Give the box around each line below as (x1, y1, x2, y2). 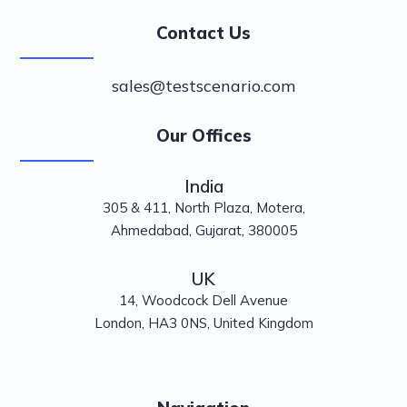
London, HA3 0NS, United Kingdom (94, 313, 313, 332)
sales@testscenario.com (112, 74, 295, 96)
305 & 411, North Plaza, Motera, (102, 198, 305, 216)
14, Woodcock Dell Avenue (119, 291, 288, 309)
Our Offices (155, 124, 252, 146)
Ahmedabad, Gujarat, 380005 (110, 221, 297, 239)
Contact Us (156, 21, 251, 44)
